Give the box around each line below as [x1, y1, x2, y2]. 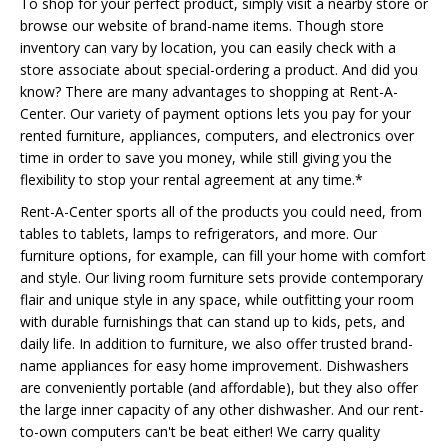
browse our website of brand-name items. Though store [20, 16, 384, 35]
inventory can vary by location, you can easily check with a [20, 38, 396, 57]
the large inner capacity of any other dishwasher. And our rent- [20, 400, 424, 419]
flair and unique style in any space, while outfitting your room [20, 290, 414, 309]
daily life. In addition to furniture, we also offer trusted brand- [20, 334, 413, 353]
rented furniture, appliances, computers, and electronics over [20, 126, 414, 145]
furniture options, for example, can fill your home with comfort [20, 246, 426, 265]
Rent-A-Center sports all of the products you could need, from [20, 202, 422, 221]
